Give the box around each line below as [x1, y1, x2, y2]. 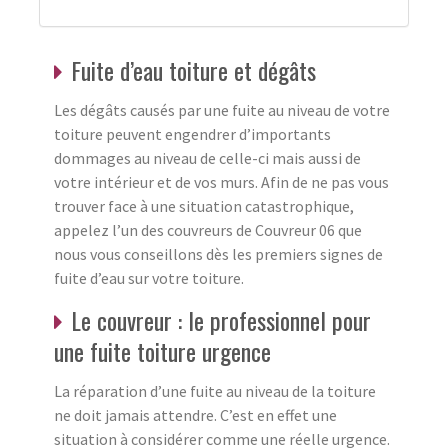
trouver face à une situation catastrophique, [54, 195, 354, 216]
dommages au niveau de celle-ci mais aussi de [54, 147, 361, 168]
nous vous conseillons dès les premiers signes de [54, 243, 383, 264]
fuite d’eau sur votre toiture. [54, 267, 244, 288]
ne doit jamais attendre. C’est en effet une [54, 404, 337, 425]
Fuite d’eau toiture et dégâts [71, 51, 316, 88]
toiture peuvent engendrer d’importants [54, 123, 331, 144]
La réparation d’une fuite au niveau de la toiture [54, 380, 376, 401]
